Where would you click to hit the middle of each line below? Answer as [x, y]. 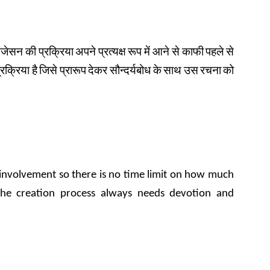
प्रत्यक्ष [112, 53]
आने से [166, 53]
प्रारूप [73, 71]
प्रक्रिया [56, 53]
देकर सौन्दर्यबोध [120, 71]
